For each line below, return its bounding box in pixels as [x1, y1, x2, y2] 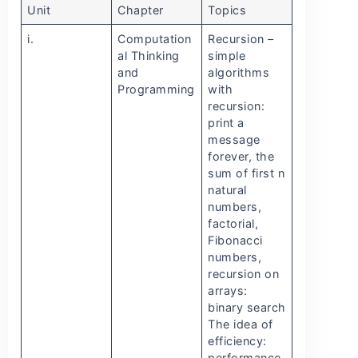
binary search [208, 300, 286, 315]
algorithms [208, 66, 270, 80]
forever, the [208, 149, 275, 164]
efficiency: [208, 334, 267, 348]
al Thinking [117, 49, 180, 63]
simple [208, 49, 246, 63]
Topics [208, 3, 247, 18]
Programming [117, 82, 195, 97]
